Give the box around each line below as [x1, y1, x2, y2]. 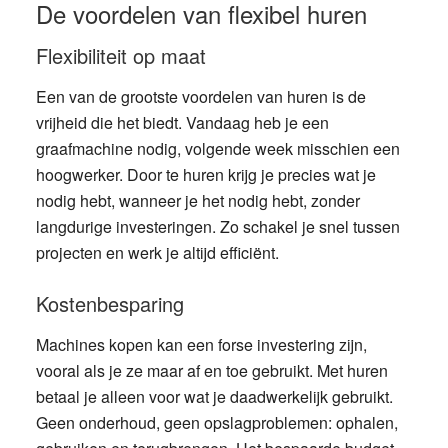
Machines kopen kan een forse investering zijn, [35, 333, 367, 356]
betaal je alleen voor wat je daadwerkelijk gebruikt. [35, 385, 393, 408]
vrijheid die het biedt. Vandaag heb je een [35, 111, 329, 134]
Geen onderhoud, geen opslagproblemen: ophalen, [35, 411, 398, 434]
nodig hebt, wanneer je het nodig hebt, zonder [35, 189, 360, 212]
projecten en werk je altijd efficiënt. [35, 241, 279, 264]
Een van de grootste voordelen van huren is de [35, 85, 366, 108]
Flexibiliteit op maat [35, 41, 206, 70]
